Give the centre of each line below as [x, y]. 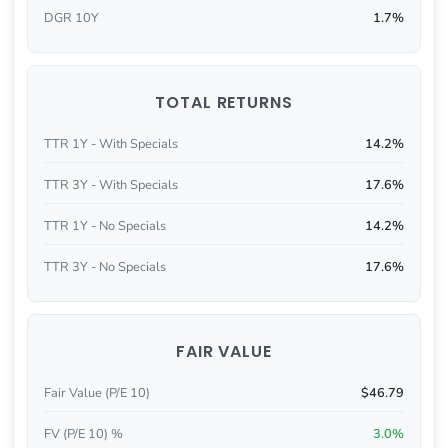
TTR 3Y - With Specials [110, 185]
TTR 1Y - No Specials [104, 225]
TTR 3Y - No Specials [104, 266]
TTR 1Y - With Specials [110, 144]
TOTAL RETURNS [224, 103]
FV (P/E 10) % [83, 434]
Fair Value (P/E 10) [96, 393]
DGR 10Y [71, 17]
